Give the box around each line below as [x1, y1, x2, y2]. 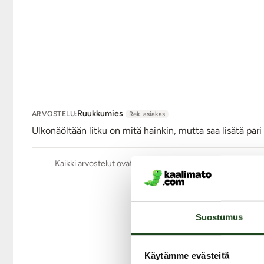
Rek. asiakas [128, 110, 165, 118]
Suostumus [195, 212, 243, 222]
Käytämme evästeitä [144, 250, 229, 260]
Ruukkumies [77, 108, 123, 119]
